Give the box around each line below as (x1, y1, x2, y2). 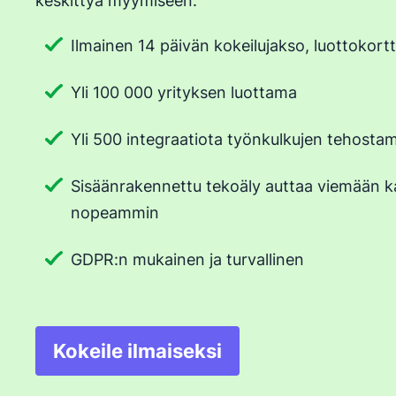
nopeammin (71, 203, 159, 222)
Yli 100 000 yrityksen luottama (71, 83, 297, 102)
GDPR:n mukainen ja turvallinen (71, 250, 304, 269)
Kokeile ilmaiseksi (53, 339, 222, 362)
